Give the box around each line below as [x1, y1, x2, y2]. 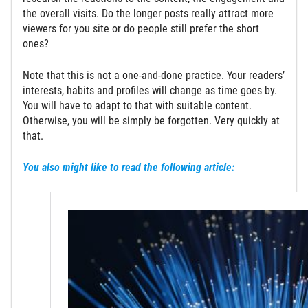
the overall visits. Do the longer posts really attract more [23, 7, 274, 21]
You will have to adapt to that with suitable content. [23, 99, 252, 113]
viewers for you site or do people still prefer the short [23, 22, 259, 36]
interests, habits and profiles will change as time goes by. [23, 84, 277, 98]
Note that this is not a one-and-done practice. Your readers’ [23, 69, 285, 82]
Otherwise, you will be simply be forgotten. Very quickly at [23, 114, 280, 128]
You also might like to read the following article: [23, 161, 234, 175]
